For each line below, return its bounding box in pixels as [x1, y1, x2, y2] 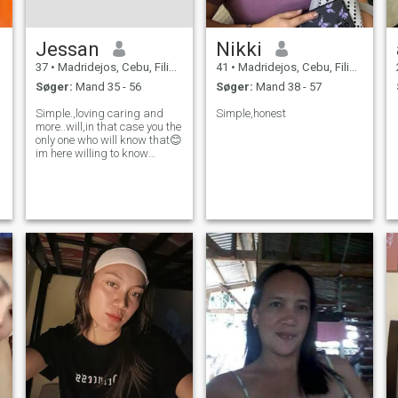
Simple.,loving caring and [35, 107, 163, 121]
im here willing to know [35, 147, 148, 161]
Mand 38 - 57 [252, 80, 322, 94]
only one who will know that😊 [35, 133, 182, 147]
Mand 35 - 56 [72, 80, 141, 94]
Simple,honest [215, 107, 286, 121]
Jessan [35, 36, 99, 60]
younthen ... [35, 160, 91, 174]
